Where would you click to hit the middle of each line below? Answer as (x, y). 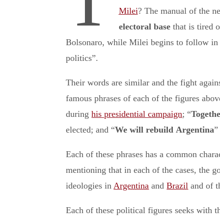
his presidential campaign (137, 114)
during (79, 114)
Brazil (178, 186)
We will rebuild (144, 130)
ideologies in (90, 186)
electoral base (144, 27)
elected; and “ (91, 130)
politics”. (82, 58)
